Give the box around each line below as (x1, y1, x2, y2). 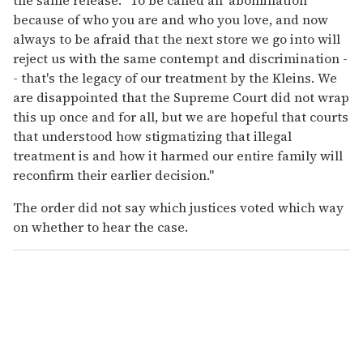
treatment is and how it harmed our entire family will (13, 146, 343, 164)
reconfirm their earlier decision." (13, 165, 214, 184)
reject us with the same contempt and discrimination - (13, 49, 348, 67)
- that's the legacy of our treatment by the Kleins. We (13, 68, 337, 87)
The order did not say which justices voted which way (13, 198, 344, 216)
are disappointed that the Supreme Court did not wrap (13, 88, 349, 106)
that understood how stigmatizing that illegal (13, 126, 292, 145)
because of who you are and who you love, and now (13, 10, 328, 28)
